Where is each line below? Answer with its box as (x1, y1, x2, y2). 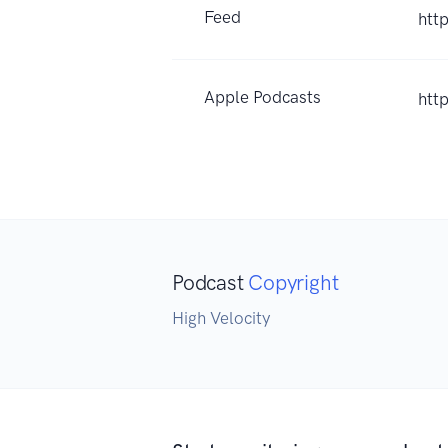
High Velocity (172, 307, 270, 328)
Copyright (248, 269, 339, 295)
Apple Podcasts (204, 86, 321, 107)
